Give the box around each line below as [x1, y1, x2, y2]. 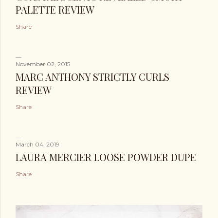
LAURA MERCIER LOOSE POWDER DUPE [16, 150, 196, 163]
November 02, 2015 [16, 60, 70, 68]
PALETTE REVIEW [16, 2, 94, 16]
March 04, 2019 [16, 140, 59, 148]
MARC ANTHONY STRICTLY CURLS [16, 70, 169, 83]
